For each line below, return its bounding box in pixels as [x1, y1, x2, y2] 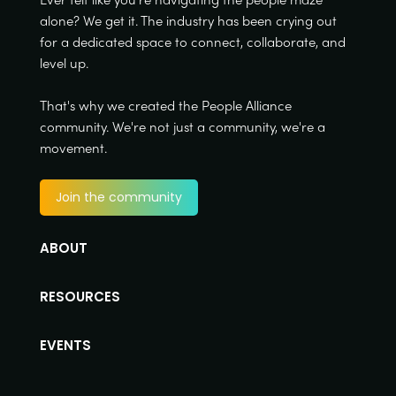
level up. [39, 53, 88, 72]
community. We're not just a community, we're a [39, 117, 325, 136]
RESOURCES [39, 287, 120, 306]
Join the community [55, 188, 182, 206]
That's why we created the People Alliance [39, 95, 292, 115]
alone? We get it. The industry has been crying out [39, 11, 337, 30]
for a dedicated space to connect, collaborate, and [39, 32, 346, 51]
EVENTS [39, 336, 91, 354]
